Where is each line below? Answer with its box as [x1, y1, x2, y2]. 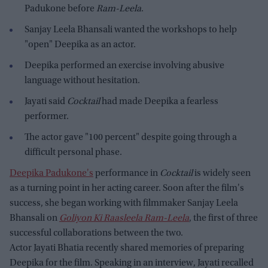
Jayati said [25, 96, 67, 106]
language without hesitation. [25, 75, 140, 86]
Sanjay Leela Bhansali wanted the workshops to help [25, 25, 237, 35]
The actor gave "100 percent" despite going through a [25, 132, 237, 142]
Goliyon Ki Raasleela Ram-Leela [59, 213, 189, 223]
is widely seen [193, 168, 251, 178]
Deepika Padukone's [10, 168, 93, 178]
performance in [93, 168, 160, 178]
